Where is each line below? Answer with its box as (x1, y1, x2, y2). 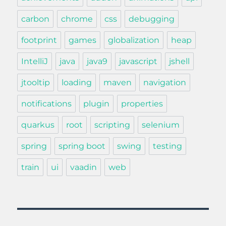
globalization (108, 35, 160, 45)
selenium (142, 120, 180, 130)
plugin (83, 99, 110, 109)
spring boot (59, 141, 106, 151)
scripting (94, 120, 131, 130)
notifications (21, 99, 72, 109)
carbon (21, 14, 50, 24)
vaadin (70, 162, 97, 173)
